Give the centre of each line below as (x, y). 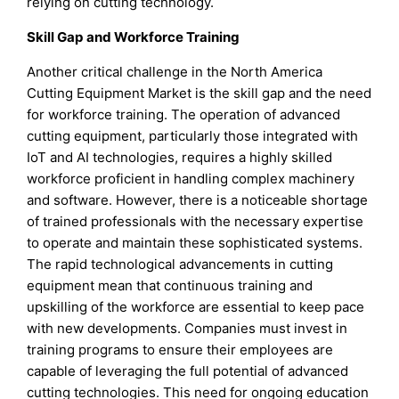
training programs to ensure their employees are (180, 350)
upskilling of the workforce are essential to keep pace (196, 307)
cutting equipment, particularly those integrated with (193, 136)
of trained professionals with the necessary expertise (195, 222)
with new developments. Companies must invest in (187, 329)
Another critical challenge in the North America (175, 72)
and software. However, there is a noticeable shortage (198, 200)
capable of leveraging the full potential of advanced (188, 371)
